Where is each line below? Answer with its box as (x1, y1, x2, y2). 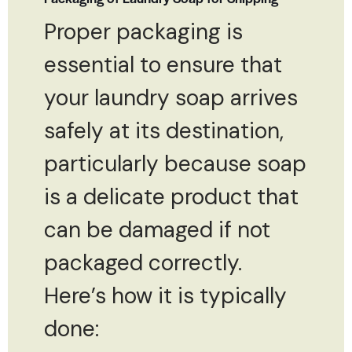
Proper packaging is (44, 16, 243, 46)
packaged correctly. (44, 247, 242, 277)
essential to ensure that (44, 49, 282, 79)
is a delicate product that (44, 181, 299, 211)
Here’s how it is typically (44, 280, 287, 310)
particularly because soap (44, 148, 306, 178)
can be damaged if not (44, 214, 270, 244)
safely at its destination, (44, 115, 284, 145)
